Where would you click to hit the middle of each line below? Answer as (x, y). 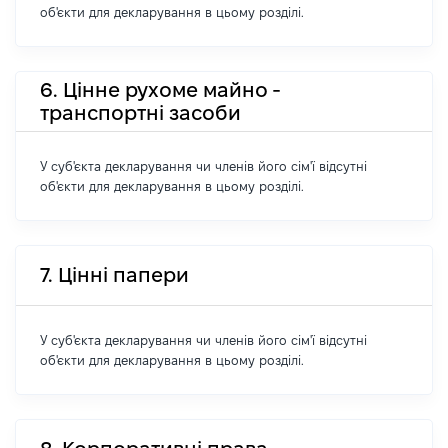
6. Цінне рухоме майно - (160, 89)
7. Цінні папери (114, 275)
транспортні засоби (140, 112)
